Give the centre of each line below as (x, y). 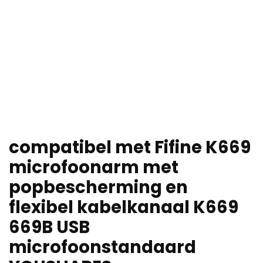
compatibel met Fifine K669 (130, 148)
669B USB (49, 227)
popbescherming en (98, 188)
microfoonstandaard (102, 247)
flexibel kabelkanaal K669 (124, 208)
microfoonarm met (94, 168)
